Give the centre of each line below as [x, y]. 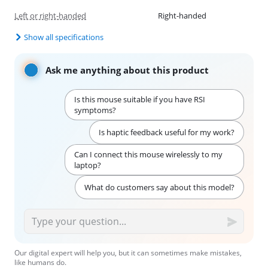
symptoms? [95, 110]
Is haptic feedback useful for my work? [166, 133]
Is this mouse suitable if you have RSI [139, 100]
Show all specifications [64, 37]
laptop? [87, 165]
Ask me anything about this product [127, 70]
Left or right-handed [50, 16]
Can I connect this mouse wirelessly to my [148, 155]
